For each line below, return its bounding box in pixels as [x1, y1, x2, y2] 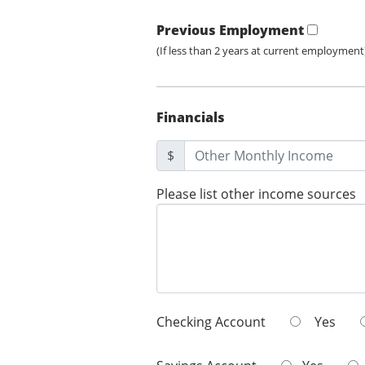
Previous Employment [156, 21, 304, 40]
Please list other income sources [156, 185, 356, 204]
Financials [156, 108, 225, 127]
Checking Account [156, 313, 266, 332]
